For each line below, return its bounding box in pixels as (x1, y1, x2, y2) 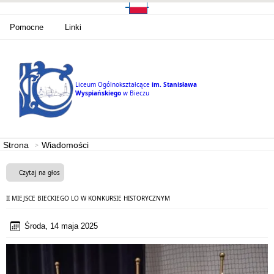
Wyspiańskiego (75, 89, 121, 97)
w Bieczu (123, 89, 149, 97)
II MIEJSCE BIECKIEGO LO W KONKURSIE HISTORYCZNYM (6, 194, 170, 202)
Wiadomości (42, 140, 89, 150)
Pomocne (10, 22, 43, 32)
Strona (3, 140, 29, 150)
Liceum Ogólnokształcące (75, 80, 150, 89)
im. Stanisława (152, 80, 197, 89)
